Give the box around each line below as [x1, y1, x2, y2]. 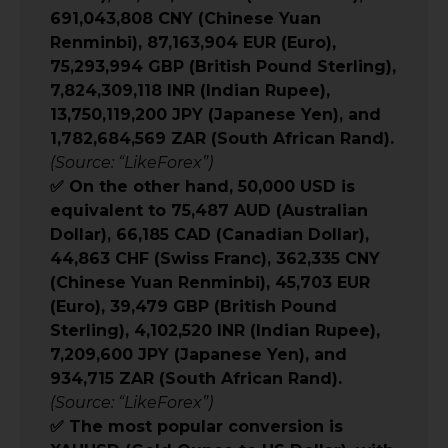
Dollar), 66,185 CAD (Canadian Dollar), [50, 224, 369, 244]
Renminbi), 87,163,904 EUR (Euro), [50, 32, 336, 52]
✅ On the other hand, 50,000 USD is [50, 176, 355, 196]
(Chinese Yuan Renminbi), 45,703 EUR [50, 272, 370, 292]
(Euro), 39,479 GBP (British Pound [50, 296, 337, 316]
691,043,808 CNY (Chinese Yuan [50, 8, 321, 28]
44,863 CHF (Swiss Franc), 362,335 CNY [50, 248, 380, 268]
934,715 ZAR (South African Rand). [50, 368, 342, 388]
